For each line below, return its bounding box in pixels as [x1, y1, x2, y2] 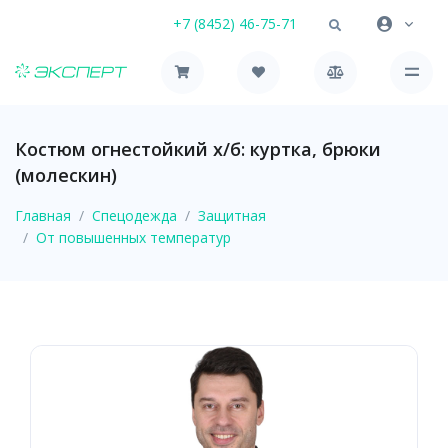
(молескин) [15, 162, 117, 187]
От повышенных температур [36, 227, 231, 247]
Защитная [198, 205, 266, 225]
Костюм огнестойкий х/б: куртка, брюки [15, 136, 381, 161]
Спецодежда [92, 205, 177, 225]
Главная [15, 205, 71, 225]
